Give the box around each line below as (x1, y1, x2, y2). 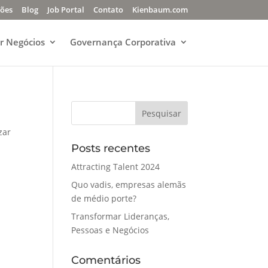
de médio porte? (71, 193, 137, 204)
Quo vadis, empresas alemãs (71, 179, 187, 190)
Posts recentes (71, 142, 151, 155)
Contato (93, 4, 123, 15)
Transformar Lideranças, (71, 211, 170, 222)
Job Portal (47, 4, 84, 15)
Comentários (71, 254, 141, 267)
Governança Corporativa (69, 36, 176, 48)
